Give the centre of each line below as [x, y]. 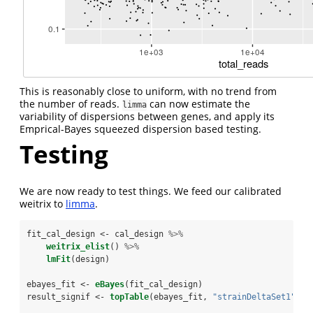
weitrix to [43, 203]
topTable [129, 297]
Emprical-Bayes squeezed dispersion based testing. [140, 129]
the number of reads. [71, 104]
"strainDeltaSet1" [254, 297]
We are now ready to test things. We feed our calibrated [151, 191]
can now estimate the [198, 104]
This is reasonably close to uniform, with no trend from [148, 92]
